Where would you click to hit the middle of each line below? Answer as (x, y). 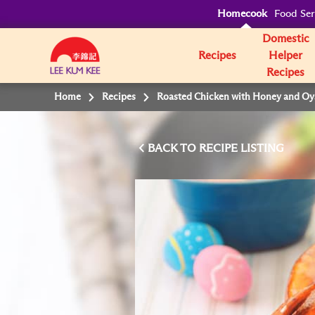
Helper (286, 56)
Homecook (243, 14)
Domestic (285, 39)
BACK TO (173, 148)
